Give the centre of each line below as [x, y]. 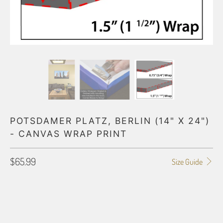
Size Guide [188, 162]
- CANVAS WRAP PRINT [68, 134]
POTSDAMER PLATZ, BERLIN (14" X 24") [110, 121]
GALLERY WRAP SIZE [36, 184]
